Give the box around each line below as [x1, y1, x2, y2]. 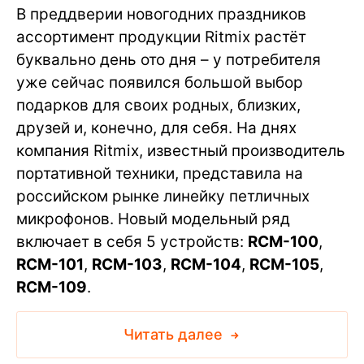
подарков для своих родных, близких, [16, 95, 301, 115]
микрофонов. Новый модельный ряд [16, 209, 290, 228]
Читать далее [123, 325, 227, 343]
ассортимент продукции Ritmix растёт [16, 27, 306, 46]
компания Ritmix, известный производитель [16, 141, 345, 160]
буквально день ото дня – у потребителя [16, 50, 321, 69]
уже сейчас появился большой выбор [16, 72, 303, 92]
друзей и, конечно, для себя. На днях [16, 118, 297, 137]
